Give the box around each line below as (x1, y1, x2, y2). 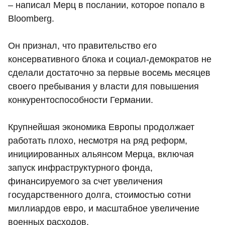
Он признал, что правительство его (8, 40, 157, 51)
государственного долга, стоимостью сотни (8, 189, 191, 200)
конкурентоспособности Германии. (8, 94, 153, 105)
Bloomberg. (8, 13, 54, 24)
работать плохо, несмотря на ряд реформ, (8, 135, 187, 146)
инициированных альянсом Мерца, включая (8, 149, 194, 159)
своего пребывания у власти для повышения (8, 81, 199, 91)
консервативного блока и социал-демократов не (8, 54, 211, 64)
